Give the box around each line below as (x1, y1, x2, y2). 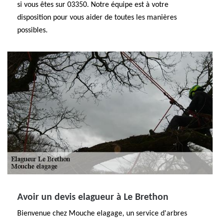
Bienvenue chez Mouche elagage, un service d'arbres (17, 210, 187, 218)
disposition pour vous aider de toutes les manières (17, 14, 177, 22)
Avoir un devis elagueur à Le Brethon (17, 192, 168, 202)
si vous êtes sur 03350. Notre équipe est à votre (17, 1, 168, 9)
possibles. (17, 27, 48, 34)
